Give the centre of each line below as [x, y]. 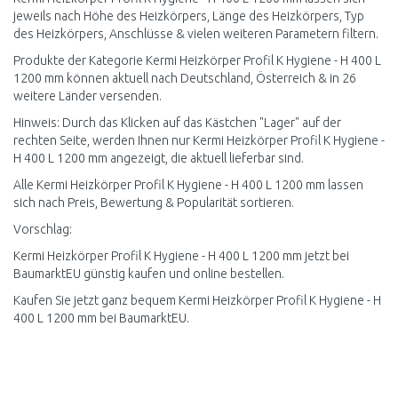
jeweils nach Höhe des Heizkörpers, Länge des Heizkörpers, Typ [189, 16]
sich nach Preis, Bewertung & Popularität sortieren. [154, 203]
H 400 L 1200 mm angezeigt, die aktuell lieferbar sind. [159, 158]
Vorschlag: [43, 229]
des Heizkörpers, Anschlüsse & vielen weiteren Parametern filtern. [196, 34]
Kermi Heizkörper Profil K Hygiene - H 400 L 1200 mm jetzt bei [181, 256]
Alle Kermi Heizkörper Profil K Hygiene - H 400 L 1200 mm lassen [188, 185]
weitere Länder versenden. [88, 96]
